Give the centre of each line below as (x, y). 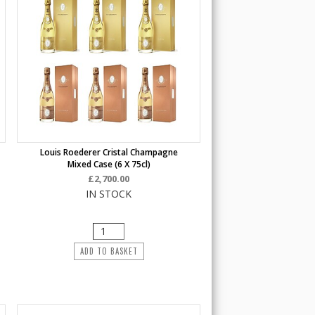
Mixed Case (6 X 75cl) (109, 164)
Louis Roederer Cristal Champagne (109, 152)
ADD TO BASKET (109, 251)
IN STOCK (109, 194)
